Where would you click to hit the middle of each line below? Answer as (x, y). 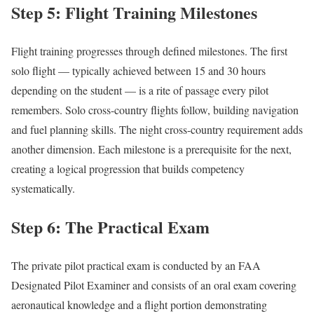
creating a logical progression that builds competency (128, 169)
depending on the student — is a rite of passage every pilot (140, 90)
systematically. (43, 189)
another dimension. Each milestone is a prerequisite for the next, (151, 149)
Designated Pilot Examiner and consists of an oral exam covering (154, 285)
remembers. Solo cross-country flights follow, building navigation (155, 110)
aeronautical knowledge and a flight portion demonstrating (139, 304)
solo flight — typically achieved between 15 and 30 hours (138, 71)
